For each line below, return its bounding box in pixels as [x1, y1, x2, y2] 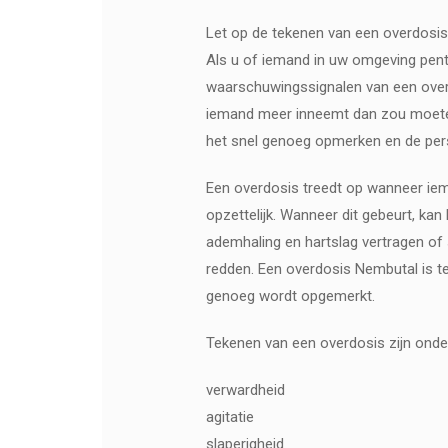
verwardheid [206, 381, 286, 399]
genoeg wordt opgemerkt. [206, 287, 376, 305]
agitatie [206, 408, 255, 426]
